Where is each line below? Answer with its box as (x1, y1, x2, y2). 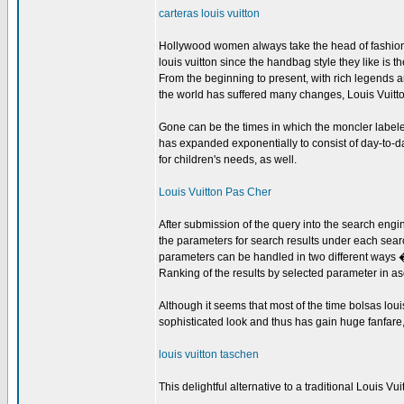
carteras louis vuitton (159, 7, 260, 20)
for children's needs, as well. (159, 153, 297, 166)
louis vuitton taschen (159, 348, 259, 361)
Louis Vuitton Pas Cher (159, 186, 271, 198)
